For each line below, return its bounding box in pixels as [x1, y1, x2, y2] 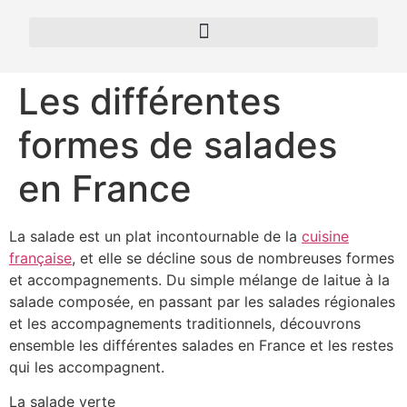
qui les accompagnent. [9, 358, 164, 376]
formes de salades [18, 123, 337, 167]
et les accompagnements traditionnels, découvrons [9, 314, 361, 333]
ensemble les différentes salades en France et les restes [9, 336, 393, 354]
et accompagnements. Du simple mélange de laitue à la [9, 271, 390, 289]
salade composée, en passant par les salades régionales [9, 293, 395, 311]
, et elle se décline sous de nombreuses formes [72, 249, 394, 267]
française [9, 249, 72, 267]
